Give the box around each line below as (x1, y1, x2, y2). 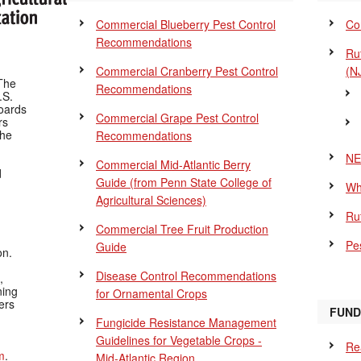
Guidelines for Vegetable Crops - (96, 332, 262, 348)
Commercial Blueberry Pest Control (96, 16, 276, 32)
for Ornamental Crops (96, 285, 207, 301)
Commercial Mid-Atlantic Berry (96, 156, 251, 172)
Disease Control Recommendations (96, 268, 276, 284)
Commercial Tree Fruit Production (96, 221, 268, 237)
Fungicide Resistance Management (96, 314, 276, 330)
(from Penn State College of (130, 174, 272, 190)
